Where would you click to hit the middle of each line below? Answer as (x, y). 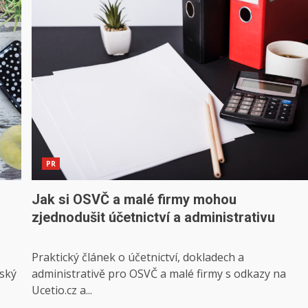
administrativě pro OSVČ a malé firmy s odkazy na (159, 274)
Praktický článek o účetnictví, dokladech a (138, 257)
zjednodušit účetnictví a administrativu (154, 217)
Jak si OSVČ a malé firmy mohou (134, 199)
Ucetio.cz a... (62, 290)
